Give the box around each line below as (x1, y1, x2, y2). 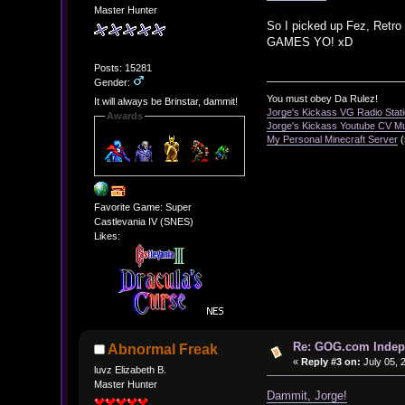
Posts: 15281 (93, 61, 152, 73)
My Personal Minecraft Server (267, 134, 399, 146)
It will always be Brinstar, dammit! (93, 96, 238, 108)
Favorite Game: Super (93, 201, 192, 212)
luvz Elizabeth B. (93, 363, 166, 375)
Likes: (93, 230, 120, 241)
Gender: (93, 76, 133, 88)
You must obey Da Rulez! (267, 93, 379, 105)
